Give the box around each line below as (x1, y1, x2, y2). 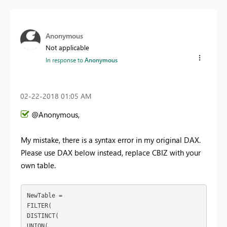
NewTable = (26, 192, 66, 199)
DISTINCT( (26, 212, 59, 219)
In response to (46, 55, 85, 64)
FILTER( (26, 202, 52, 209)
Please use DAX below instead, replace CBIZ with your (21, 147, 201, 158)
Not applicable (46, 43, 89, 52)
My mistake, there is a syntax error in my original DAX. (21, 135, 201, 145)
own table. (21, 160, 56, 171)
